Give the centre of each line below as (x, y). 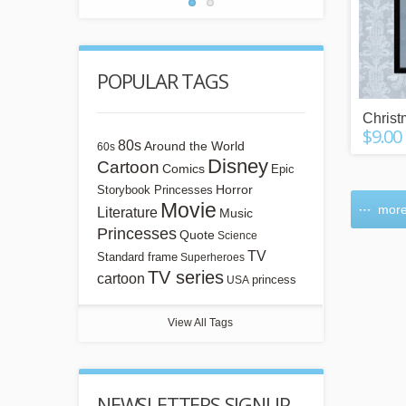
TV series (186, 277)
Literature (127, 212)
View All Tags (200, 323)
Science (237, 236)
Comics (184, 169)
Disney (238, 166)
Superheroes (213, 257)
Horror (234, 189)
